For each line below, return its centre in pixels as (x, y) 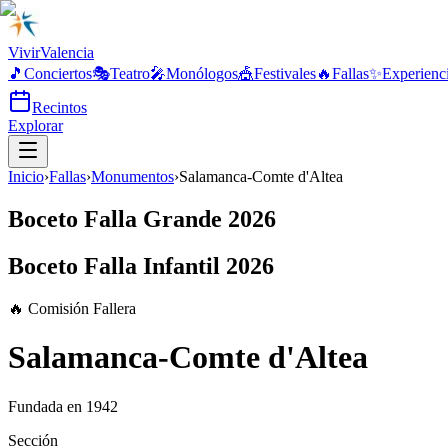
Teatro (130, 73)
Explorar (35, 125)
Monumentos (132, 176)
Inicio (26, 176)
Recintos (59, 107)
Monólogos (202, 73)
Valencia (67, 52)
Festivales (285, 73)
